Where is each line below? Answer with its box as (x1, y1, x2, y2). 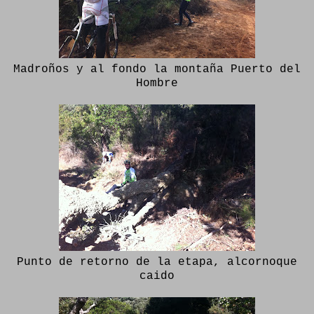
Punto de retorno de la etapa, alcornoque (17, 256, 297, 268)
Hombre (136, 77, 178, 90)
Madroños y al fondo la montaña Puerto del (13, 63, 301, 76)
